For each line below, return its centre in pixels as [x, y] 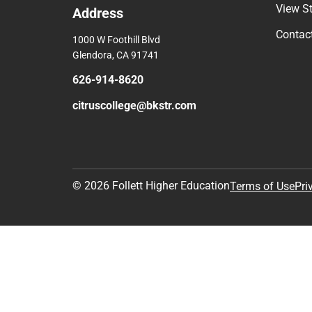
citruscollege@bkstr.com [134, 105]
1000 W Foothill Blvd [116, 39]
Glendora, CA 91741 [116, 55]
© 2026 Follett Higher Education [151, 186]
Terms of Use [262, 186]
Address [98, 13]
